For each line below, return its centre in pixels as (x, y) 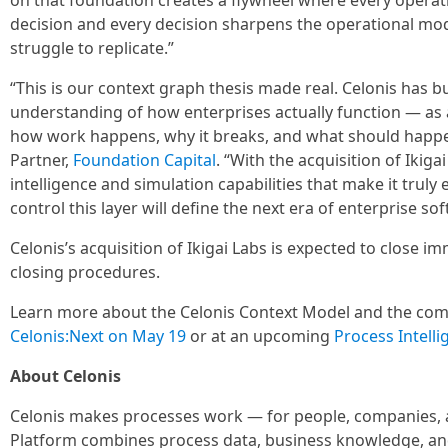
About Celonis (65, 376)
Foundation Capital (144, 160)
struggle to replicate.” (92, 48)
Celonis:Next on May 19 (98, 336)
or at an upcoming (260, 336)
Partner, (41, 160)
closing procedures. (85, 272)
